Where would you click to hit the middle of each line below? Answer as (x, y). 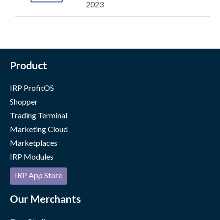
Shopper (24, 101)
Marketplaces (34, 143)
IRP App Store (39, 175)
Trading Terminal (39, 115)
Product (28, 65)
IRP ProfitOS (32, 88)
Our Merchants (45, 199)
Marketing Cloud (39, 129)
